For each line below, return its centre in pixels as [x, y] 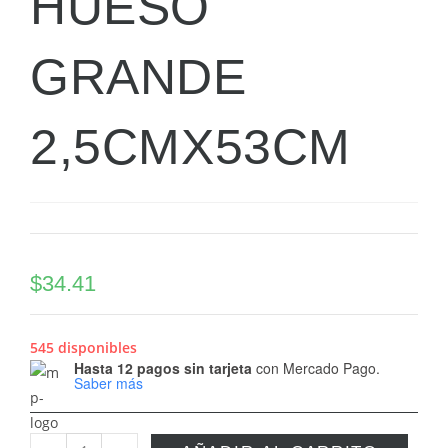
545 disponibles [83, 347]
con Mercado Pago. [316, 367]
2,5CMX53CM [191, 146]
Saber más [108, 382]
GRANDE [138, 76]
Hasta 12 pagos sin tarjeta [163, 367]
